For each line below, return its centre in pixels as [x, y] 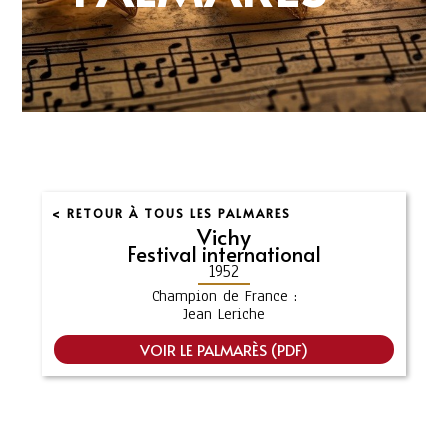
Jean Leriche [224, 314]
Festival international [224, 254]
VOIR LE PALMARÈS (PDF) [224, 349]
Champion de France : [224, 296]
